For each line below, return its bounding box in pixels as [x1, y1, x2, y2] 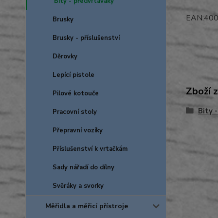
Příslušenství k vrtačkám [53, 145, 127, 153]
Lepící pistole [53, 71, 94, 79]
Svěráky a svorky [53, 182, 104, 190]
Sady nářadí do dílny [53, 163, 114, 172]
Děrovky [53, 52, 77, 61]
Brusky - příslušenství [53, 34, 120, 42]
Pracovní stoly [53, 108, 97, 116]
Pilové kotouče [53, 89, 99, 98]
